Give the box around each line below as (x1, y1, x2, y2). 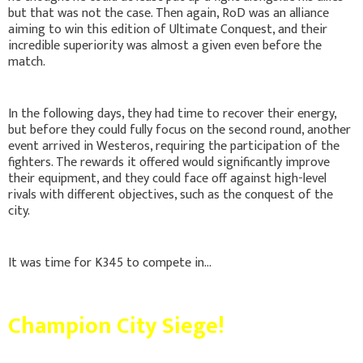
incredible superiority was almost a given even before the (8, 35, 322, 58)
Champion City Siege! (8, 307, 224, 346)
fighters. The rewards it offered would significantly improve (8, 152, 330, 174)
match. (8, 51, 45, 74)
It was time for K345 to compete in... (8, 252, 211, 275)
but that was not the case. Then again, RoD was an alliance (8, 2, 329, 25)
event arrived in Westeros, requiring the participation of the (8, 135, 340, 158)
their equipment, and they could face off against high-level (8, 168, 327, 190)
